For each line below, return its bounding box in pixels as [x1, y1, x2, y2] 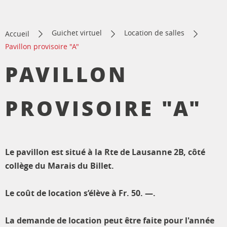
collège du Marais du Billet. [5, 160, 114, 171]
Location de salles [124, 28, 184, 37]
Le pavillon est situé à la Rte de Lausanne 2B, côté [5, 146, 205, 158]
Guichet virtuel [52, 28, 102, 37]
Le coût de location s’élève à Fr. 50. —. [5, 187, 156, 199]
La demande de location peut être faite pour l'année [5, 214, 214, 226]
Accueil [5, 28, 29, 39]
